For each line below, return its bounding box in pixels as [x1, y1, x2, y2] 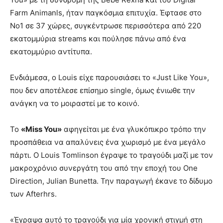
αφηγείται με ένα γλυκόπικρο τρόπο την [62, 124, 206, 134]
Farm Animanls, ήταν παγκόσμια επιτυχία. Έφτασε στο [10, 7, 202, 17]
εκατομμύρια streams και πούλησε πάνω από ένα [10, 33, 186, 43]
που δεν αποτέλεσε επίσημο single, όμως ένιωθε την [10, 85, 195, 95]
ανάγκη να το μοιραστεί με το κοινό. [10, 98, 139, 108]
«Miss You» [21, 124, 62, 134]
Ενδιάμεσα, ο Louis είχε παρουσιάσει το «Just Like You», [10, 72, 209, 82]
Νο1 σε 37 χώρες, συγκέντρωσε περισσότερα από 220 [10, 20, 201, 30]
